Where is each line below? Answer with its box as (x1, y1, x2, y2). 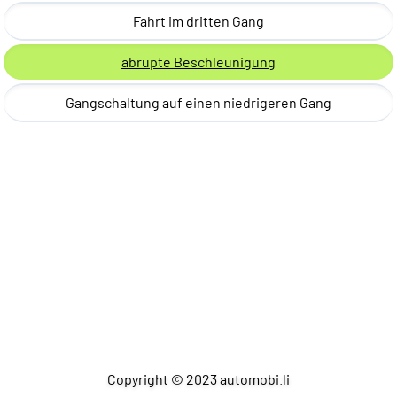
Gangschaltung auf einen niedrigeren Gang (66, 94, 331, 112)
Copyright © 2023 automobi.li (107, 370, 290, 387)
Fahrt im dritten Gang (133, 12, 264, 30)
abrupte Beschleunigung (121, 53, 276, 71)
